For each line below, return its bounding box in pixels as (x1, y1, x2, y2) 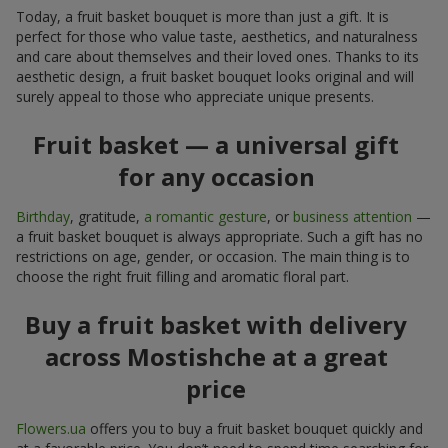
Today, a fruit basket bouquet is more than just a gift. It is (16, 7, 389, 27)
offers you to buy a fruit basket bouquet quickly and (86, 419, 423, 439)
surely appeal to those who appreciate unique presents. (16, 87, 374, 107)
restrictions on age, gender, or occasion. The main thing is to (16, 247, 410, 267)
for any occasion (117, 160, 315, 194)
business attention (293, 207, 412, 227)
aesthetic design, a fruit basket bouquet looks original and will (16, 67, 414, 87)
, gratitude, (70, 207, 144, 227)
